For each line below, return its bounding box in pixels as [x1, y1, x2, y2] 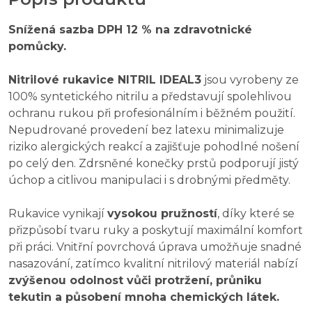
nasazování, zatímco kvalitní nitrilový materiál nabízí [8, 257, 298, 271]
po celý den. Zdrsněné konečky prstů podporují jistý [8, 157, 299, 171]
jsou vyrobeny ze [201, 73, 299, 87]
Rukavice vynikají [8, 207, 107, 221]
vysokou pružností [107, 207, 217, 221]
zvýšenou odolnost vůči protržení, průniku [8, 274, 262, 288]
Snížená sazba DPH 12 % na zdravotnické [8, 23, 252, 37]
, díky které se [217, 207, 295, 221]
